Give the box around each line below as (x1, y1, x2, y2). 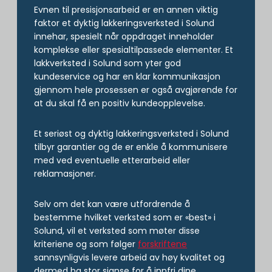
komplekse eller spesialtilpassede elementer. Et (34, 43, 233, 56)
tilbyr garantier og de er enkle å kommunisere (34, 140, 228, 153)
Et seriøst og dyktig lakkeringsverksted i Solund (34, 127, 229, 140)
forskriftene (138, 237, 187, 250)
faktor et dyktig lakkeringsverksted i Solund (34, 16, 214, 29)
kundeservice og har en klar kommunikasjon (34, 70, 220, 83)
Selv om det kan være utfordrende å (34, 197, 190, 210)
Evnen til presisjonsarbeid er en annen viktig (34, 3, 218, 16)
